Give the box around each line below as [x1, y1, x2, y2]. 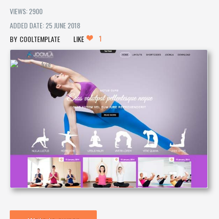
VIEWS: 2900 [10, 6, 43, 16]
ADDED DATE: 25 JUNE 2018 [10, 20, 80, 30]
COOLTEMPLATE [20, 34, 60, 44]
